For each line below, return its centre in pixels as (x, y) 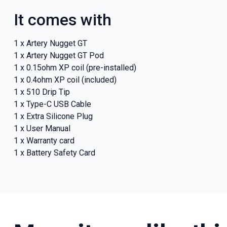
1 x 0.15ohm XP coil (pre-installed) (75, 67)
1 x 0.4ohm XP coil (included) (65, 80)
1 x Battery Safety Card (54, 153)
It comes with (62, 20)
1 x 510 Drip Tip (42, 92)
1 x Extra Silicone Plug (53, 116)
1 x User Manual (42, 128)
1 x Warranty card (44, 140)
